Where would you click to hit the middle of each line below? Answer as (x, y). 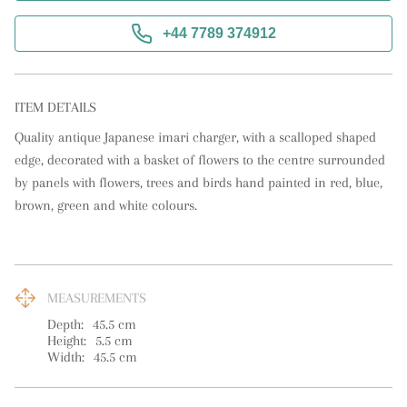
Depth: (65, 324)
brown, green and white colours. (106, 205)
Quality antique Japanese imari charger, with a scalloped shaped (195, 137)
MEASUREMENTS (97, 298)
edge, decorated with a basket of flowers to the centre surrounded (200, 160)
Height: (67, 341)
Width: (66, 357)
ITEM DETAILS (55, 107)
